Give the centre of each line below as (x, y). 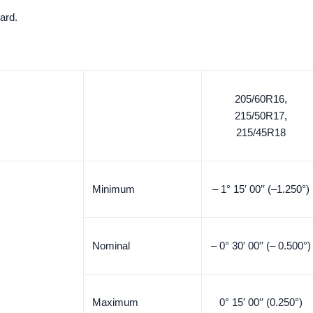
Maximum (115, 302)
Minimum (114, 189)
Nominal (111, 246)
